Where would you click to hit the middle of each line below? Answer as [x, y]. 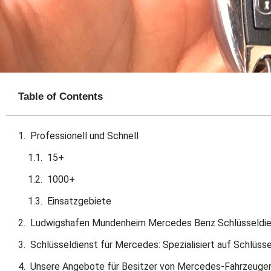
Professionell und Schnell [84, 135]
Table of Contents [60, 96]
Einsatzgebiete [79, 201]
